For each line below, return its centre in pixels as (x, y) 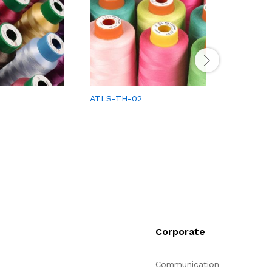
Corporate (180, 232)
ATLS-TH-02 (116, 99)
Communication (187, 264)
